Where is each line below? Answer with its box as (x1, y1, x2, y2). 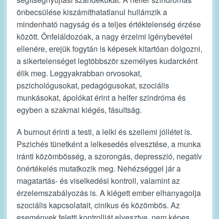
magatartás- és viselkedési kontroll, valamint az (17, 175, 180, 186)
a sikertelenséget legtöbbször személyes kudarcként (17, 55, 197, 66)
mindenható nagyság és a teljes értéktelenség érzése (17, 19, 201, 30)
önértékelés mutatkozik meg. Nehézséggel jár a (17, 163, 181, 174)
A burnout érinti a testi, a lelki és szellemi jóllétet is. (17, 126, 192, 137)
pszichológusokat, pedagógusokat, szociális (17, 80, 169, 91)
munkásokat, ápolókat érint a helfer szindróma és (17, 92, 186, 103)
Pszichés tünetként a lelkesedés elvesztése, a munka (17, 138, 201, 150)
